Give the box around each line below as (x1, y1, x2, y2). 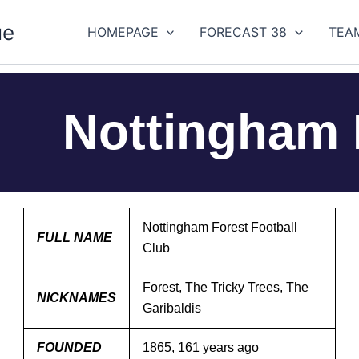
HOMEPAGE (87, 24, 159, 40)
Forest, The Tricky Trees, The (143, 280, 309, 294)
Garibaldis (143, 301, 201, 315)
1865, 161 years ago (143, 341, 259, 354)
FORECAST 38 (200, 24, 288, 40)
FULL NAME (37, 231, 112, 244)
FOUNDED (37, 341, 102, 354)
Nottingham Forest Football (143, 220, 297, 234)
